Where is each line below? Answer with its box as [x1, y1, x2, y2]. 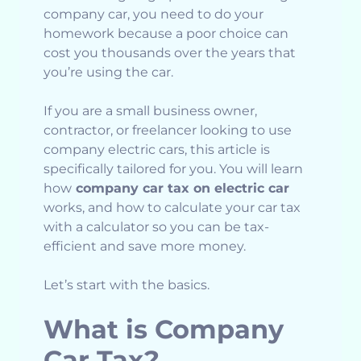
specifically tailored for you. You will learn [44, 161, 303, 177]
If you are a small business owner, [44, 103, 257, 119]
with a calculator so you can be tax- [44, 219, 269, 235]
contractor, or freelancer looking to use [44, 122, 292, 139]
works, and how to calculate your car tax [44, 200, 301, 216]
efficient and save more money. [44, 239, 246, 255]
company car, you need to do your [44, 6, 263, 23]
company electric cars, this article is [44, 142, 270, 158]
